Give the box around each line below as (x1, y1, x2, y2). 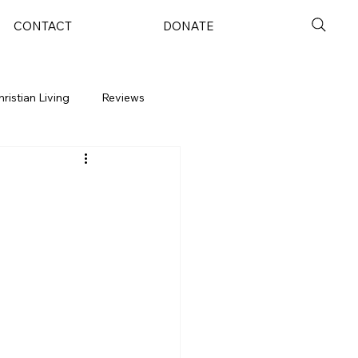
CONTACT (14, 18, 73, 34)
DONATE (163, 18, 213, 34)
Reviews (101, 90, 145, 105)
